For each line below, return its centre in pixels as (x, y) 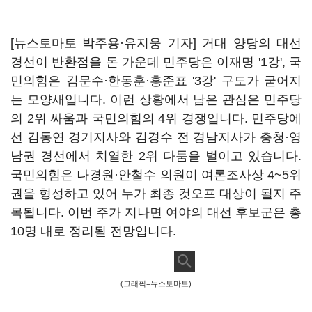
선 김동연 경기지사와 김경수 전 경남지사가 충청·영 (156, 137)
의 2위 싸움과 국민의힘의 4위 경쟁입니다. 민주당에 (156, 118)
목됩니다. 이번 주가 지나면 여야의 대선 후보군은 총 (156, 212)
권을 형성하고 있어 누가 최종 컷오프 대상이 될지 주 (156, 194)
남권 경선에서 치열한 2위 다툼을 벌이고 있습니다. (156, 156)
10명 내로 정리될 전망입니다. (93, 231)
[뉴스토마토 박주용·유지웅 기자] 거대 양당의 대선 (156, 43)
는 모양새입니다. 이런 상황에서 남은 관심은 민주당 (156, 100)
